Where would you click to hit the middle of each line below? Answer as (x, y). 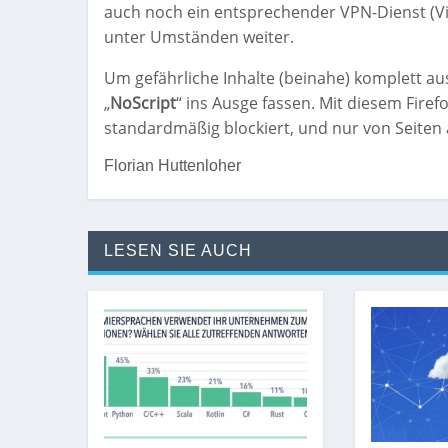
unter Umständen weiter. (199, 37)
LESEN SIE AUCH (178, 251)
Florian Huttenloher (172, 166)
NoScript (143, 103)
